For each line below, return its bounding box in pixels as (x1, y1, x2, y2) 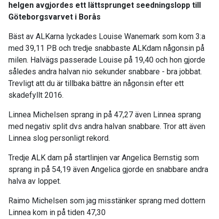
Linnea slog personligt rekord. (8, 133, 110, 143)
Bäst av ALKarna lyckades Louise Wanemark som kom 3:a (8, 32, 205, 42)
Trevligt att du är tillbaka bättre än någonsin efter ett (8, 79, 184, 88)
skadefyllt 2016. (8, 90, 64, 100)
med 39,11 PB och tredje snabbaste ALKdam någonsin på (8, 44, 204, 53)
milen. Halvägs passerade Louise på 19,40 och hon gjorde (8, 55, 205, 65)
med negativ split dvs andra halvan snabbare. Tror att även (8, 122, 205, 131)
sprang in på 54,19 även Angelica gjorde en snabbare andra (8, 165, 208, 175)
